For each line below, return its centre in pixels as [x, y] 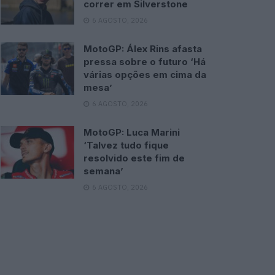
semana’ [103, 171]
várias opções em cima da [145, 75]
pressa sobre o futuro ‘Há [145, 62]
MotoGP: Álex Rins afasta [143, 49]
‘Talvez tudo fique [126, 145]
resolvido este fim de [134, 158]
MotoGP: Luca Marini [132, 132]
